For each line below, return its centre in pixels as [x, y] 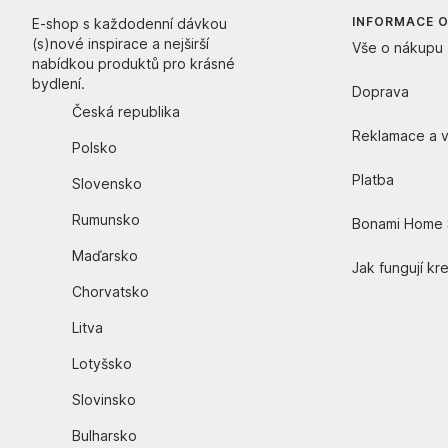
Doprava [380, 91]
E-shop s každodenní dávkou [129, 23]
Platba [373, 179]
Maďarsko [105, 255]
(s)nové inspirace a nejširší [120, 43]
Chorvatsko [110, 291]
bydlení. [58, 83]
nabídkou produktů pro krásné [133, 63]
